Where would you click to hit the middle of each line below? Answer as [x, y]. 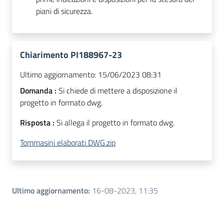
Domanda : [39, 91]
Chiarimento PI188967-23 [71, 55]
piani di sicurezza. [64, 11]
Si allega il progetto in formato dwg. [115, 123]
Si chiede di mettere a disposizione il [118, 91]
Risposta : [38, 123]
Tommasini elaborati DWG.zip [68, 143]
